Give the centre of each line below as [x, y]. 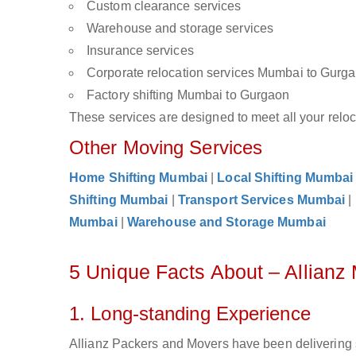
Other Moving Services [166, 147]
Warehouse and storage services [180, 28]
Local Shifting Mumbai [285, 178]
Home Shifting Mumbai [139, 178]
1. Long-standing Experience [190, 313]
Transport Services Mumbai [261, 200]
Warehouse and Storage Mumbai [226, 222]
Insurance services [140, 50]
